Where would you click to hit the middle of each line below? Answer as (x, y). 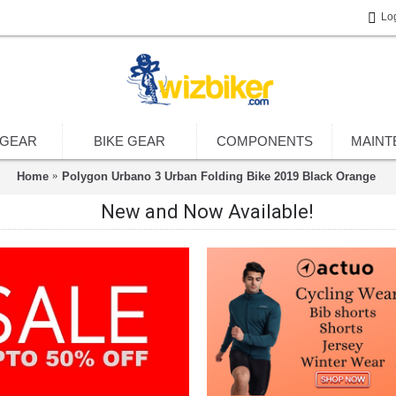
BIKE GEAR (129, 141)
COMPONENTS (264, 141)
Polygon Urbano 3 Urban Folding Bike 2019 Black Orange (219, 176)
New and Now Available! (207, 212)
